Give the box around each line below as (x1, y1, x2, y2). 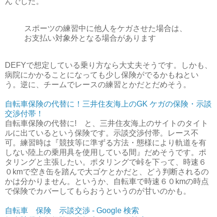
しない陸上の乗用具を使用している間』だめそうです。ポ (5, 148, 206, 156)
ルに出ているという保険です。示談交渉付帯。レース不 (5, 128, 199, 137)
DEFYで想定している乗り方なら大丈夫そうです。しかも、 (5, 61, 212, 69)
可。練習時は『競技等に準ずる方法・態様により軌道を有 (5, 138, 206, 147)
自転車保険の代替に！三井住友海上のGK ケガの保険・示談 (5, 99, 212, 108)
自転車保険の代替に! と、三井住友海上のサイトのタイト (5, 119, 208, 127)
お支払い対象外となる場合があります (24, 34, 156, 43)
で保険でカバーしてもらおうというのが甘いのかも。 (5, 186, 191, 195)
